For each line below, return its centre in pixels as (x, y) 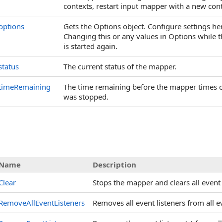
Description (114, 165)
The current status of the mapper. (120, 66)
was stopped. (86, 97)
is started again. (90, 46)
